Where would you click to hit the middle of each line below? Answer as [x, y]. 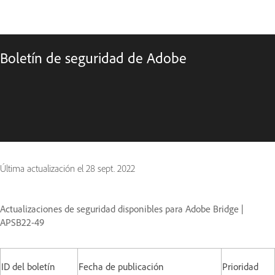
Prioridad [240, 266]
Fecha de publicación [121, 266]
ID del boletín [28, 266]
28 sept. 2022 [110, 168]
